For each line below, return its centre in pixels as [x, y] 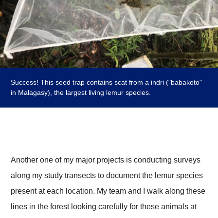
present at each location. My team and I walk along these [108, 191]
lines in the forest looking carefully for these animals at [104, 206]
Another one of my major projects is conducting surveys [106, 160]
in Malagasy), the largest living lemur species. [81, 92]
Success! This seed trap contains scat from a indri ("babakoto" [107, 82]
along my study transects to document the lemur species [107, 175]
